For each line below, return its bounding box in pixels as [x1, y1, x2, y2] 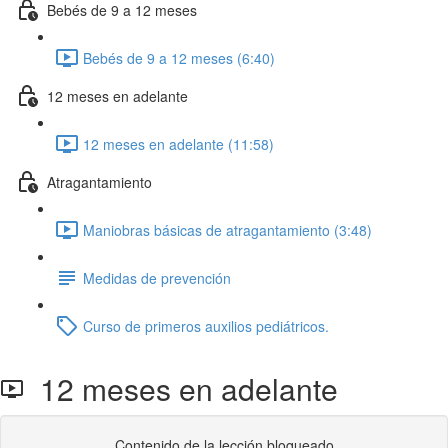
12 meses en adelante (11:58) [83, 133, 274, 154]
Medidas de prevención [83, 267, 231, 288]
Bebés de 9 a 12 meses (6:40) [83, 47, 275, 68]
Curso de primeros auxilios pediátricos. [83, 315, 329, 336]
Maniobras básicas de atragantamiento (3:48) [83, 219, 372, 240]
